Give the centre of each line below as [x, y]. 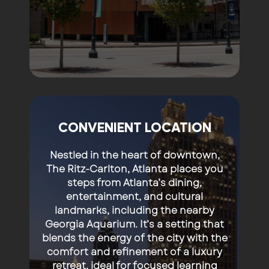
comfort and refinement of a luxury [134, 252]
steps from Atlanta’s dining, [134, 183]
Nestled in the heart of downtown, [134, 156]
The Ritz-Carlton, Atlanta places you [134, 169]
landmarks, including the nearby [134, 211]
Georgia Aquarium [90, 225]
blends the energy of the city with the [134, 238]
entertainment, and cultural [134, 197]
